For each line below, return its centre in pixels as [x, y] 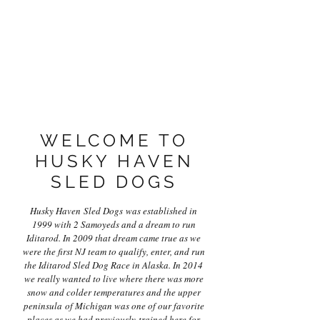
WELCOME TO [114, 140]
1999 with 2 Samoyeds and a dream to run [114, 224]
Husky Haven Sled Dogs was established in [114, 211]
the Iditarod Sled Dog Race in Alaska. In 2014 [114, 265]
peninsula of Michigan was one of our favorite [114, 306]
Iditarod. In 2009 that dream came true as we [114, 238]
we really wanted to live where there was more [114, 279]
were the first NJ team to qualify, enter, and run [114, 251]
